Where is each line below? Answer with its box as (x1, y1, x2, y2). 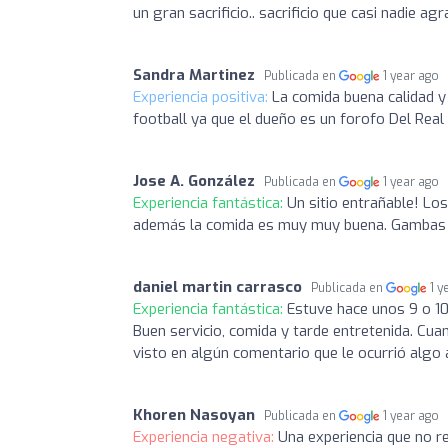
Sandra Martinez (133, 64, 255, 85)
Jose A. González (133, 170, 255, 191)
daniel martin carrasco (133, 276, 302, 297)
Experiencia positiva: (133, 86, 272, 107)
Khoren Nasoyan (133, 404, 255, 425)
